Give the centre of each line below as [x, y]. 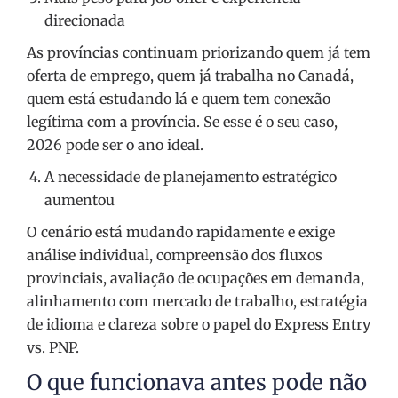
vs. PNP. [53, 348]
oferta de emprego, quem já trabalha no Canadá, [190, 76]
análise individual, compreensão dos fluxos [175, 255]
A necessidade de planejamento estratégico [191, 177]
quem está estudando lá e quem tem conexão [179, 99]
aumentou [80, 200]
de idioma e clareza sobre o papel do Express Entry [199, 325]
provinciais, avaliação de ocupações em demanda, [195, 279]
